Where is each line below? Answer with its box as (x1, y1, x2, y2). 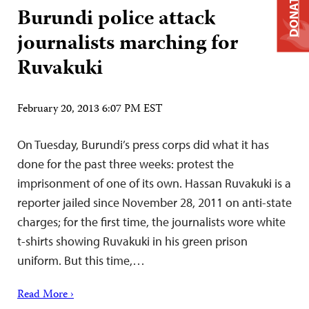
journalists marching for (17, 27, 238, 61)
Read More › (17, 286, 74, 304)
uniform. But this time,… (17, 252, 145, 268)
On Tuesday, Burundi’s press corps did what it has (17, 136, 269, 152)
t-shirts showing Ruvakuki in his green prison (17, 232, 248, 249)
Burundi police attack (17, 2, 215, 37)
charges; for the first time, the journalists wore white (17, 213, 286, 230)
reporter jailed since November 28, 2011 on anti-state (17, 194, 292, 210)
